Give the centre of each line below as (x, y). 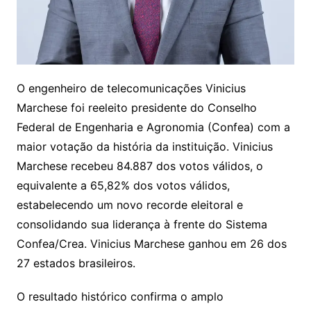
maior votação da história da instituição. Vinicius (144, 146)
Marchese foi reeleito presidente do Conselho (136, 107)
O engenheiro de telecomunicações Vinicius (131, 88)
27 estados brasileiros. (76, 263)
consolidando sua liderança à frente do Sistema (142, 224)
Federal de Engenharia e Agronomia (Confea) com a (153, 127)
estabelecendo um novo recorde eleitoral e (129, 204)
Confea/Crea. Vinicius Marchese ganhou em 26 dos (151, 243)
